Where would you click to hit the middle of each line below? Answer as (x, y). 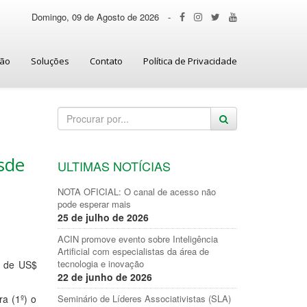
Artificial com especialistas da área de (133, 251)
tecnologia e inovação (100, 263)
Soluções (50, 61)
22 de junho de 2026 (105, 277)
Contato (106, 61)
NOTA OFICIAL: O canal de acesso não (136, 192)
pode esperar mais (94, 204)
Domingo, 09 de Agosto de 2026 (95, 17)
